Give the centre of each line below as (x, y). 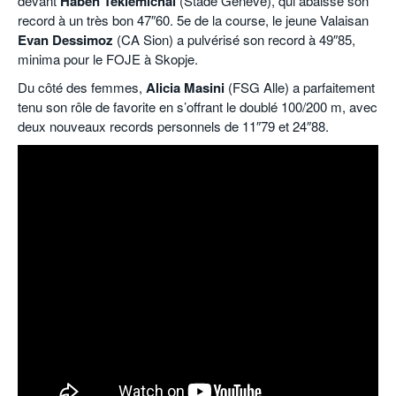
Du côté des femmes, (82, 88)
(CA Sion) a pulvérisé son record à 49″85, (234, 40)
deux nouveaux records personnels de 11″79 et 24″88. (173, 126)
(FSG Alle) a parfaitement (300, 88)
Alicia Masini (185, 88)
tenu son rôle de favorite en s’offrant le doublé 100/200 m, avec (198, 107)
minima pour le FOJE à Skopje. (108, 59)
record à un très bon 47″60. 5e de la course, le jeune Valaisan (193, 20)
